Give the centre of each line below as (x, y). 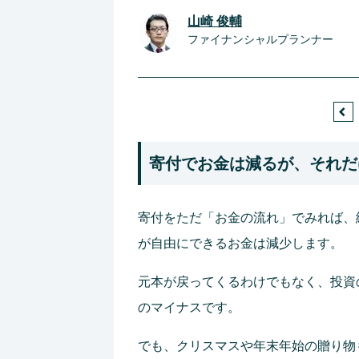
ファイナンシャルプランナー (260, 39)
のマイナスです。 (189, 307)
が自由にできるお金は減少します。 (240, 243)
